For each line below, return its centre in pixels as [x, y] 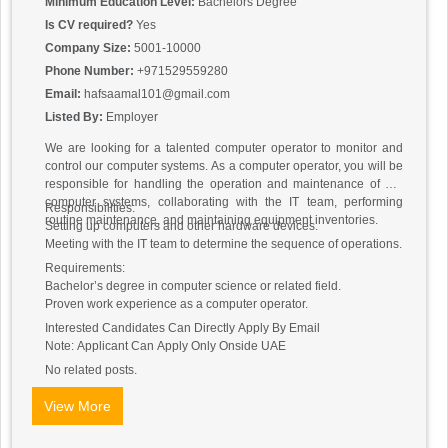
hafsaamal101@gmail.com [157, 94]
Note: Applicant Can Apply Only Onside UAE [165, 346]
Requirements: [85, 268]
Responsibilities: [90, 208]
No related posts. [91, 370]
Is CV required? [90, 25]
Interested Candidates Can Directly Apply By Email [182, 328]
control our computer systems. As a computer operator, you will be [224, 166]
